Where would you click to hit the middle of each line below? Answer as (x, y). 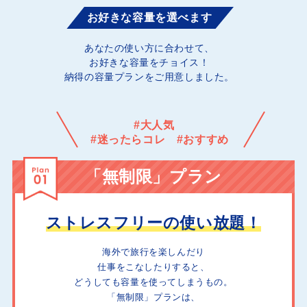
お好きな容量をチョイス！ (149, 62)
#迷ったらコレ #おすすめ (160, 139)
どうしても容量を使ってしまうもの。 (153, 282)
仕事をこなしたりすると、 (153, 267)
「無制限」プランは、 (153, 297)
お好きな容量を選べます (149, 17)
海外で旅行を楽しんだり (153, 252)
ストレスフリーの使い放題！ (153, 223)
